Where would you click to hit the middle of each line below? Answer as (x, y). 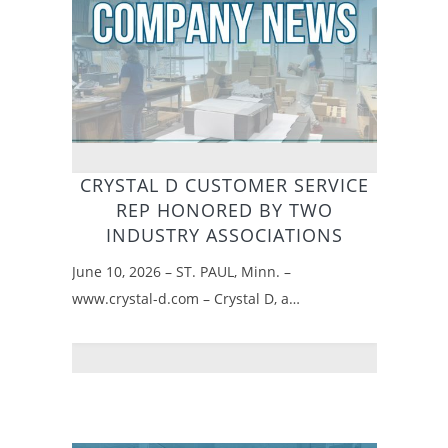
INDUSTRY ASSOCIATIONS (224, 235)
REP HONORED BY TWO (224, 210)
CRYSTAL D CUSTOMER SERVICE (224, 185)
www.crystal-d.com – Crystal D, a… (185, 299)
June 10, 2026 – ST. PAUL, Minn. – (181, 272)
